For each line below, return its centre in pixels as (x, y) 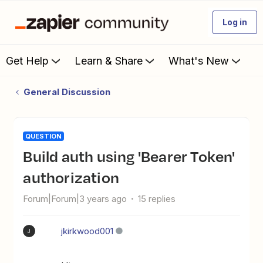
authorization (71, 177)
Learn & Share (109, 60)
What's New (199, 60)
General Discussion (67, 92)
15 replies (157, 199)
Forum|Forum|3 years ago (75, 199)
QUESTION (44, 136)
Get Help (27, 60)
